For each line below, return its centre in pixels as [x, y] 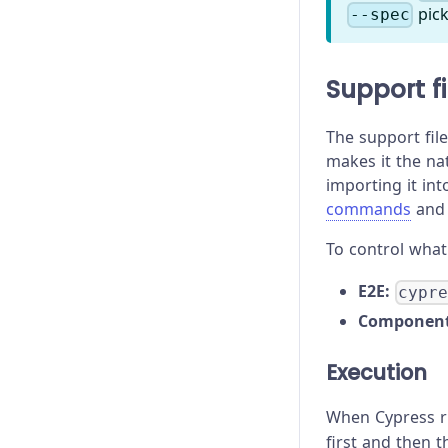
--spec [380, 15]
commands [368, 209]
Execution [376, 372]
